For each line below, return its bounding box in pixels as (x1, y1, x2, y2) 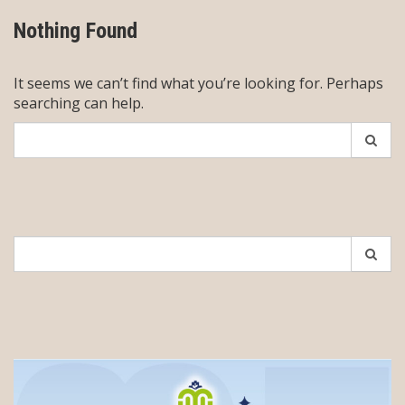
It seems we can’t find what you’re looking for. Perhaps (14, 73, 383, 93)
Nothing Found (14, 18, 137, 43)
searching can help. (14, 93, 144, 113)
